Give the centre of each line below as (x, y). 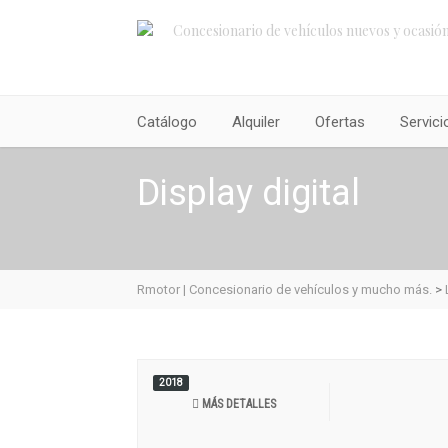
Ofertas (340, 122)
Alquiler (256, 122)
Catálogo (167, 122)
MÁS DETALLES (237, 404)
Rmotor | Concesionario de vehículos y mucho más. (284, 289)
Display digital (248, 193)
